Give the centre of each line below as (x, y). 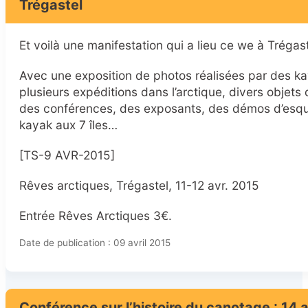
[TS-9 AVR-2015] (67, 155)
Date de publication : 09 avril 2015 (95, 243)
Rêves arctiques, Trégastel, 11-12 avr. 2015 (139, 186)
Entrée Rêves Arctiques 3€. (96, 216)
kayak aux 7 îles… (68, 125)
